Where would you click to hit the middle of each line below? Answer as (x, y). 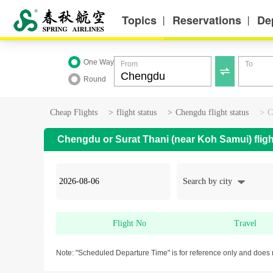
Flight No (128, 223)
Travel (245, 223)
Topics (139, 20)
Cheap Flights (74, 112)
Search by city (209, 181)
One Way (99, 62)
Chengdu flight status (212, 112)
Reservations (207, 20)
